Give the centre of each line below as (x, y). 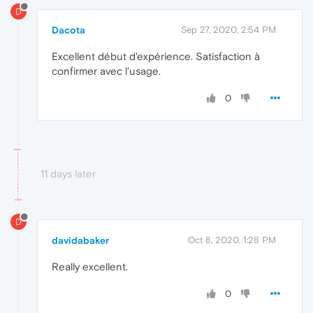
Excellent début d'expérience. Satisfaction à (156, 56)
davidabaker (80, 240)
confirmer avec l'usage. (106, 71)
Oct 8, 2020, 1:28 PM (232, 240)
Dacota (68, 30)
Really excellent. (90, 266)
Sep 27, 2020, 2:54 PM (228, 29)
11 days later (68, 173)
